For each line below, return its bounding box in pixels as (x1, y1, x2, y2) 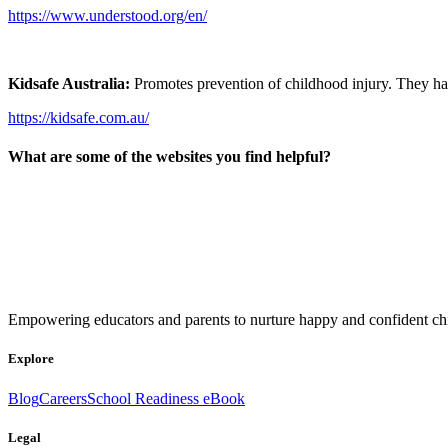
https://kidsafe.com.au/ (8, 108, 149, 126)
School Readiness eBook (87, 389, 245, 407)
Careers (39, 389, 87, 407)
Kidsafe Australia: (8, 74, 134, 92)
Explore (8, 351, 54, 367)
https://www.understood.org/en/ (8, 6, 207, 24)
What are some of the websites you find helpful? (8, 147, 331, 165)
